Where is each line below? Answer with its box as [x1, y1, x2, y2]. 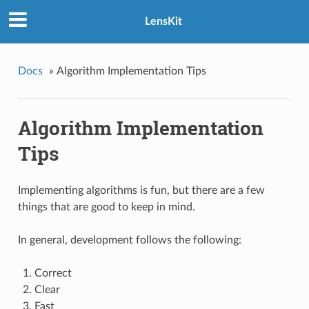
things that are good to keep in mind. [17, 201, 195, 213]
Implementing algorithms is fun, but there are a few [17, 185, 265, 197]
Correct [34, 268, 72, 279]
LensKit [145, 16, 182, 28]
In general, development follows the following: [17, 235, 241, 246]
